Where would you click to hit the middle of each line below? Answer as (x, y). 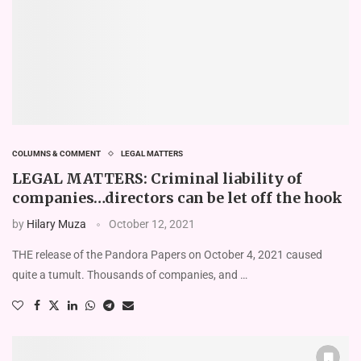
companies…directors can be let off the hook (177, 197)
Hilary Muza (56, 224)
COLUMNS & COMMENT (56, 153)
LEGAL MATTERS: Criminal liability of (157, 178)
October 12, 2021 (152, 224)
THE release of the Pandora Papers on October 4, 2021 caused (167, 254)
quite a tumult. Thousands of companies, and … (130, 274)
